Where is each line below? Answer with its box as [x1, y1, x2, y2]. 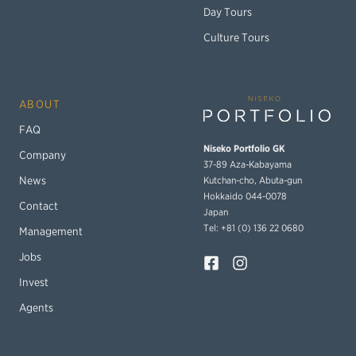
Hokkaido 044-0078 [203, 189, 287, 202]
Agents [19, 301, 53, 315]
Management [19, 225, 83, 238]
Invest [19, 276, 48, 289]
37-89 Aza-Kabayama [203, 157, 292, 170]
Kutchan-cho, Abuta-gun [203, 173, 302, 186]
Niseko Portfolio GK [203, 141, 285, 154]
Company [19, 149, 66, 162]
